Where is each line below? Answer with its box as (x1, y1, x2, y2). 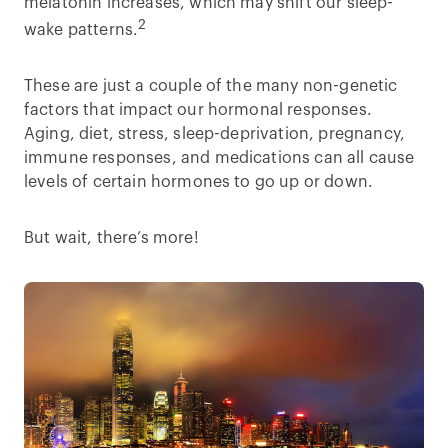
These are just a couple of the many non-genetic (24, 77, 398, 94)
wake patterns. (24, 21, 139, 38)
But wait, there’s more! (24, 229, 199, 246)
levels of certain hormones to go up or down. (24, 173, 374, 190)
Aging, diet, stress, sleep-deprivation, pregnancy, (24, 125, 406, 142)
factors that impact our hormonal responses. (24, 101, 372, 118)
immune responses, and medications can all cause (24, 149, 415, 166)
